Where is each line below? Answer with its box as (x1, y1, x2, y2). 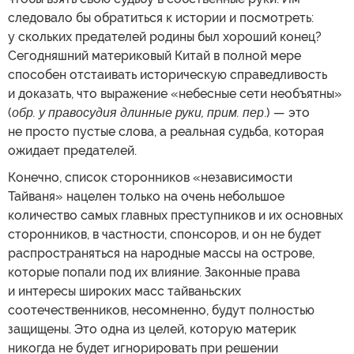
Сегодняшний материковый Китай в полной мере (8, 47, 301, 63)
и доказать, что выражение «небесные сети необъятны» (8, 85, 342, 101)
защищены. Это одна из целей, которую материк (8, 321, 296, 337)
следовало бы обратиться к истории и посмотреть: (8, 9, 314, 25)
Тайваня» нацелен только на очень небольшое (8, 188, 284, 204)
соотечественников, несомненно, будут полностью (8, 302, 314, 318)
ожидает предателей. (8, 142, 137, 158)
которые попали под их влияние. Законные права (8, 264, 300, 280)
